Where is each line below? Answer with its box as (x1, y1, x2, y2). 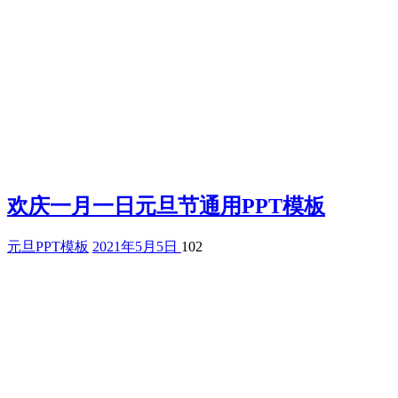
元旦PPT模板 (7, 238, 89, 254)
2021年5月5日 (92, 238, 181, 254)
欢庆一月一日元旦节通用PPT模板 (7, 194, 325, 218)
